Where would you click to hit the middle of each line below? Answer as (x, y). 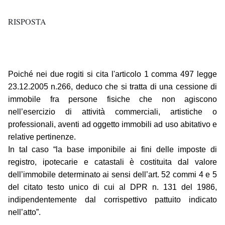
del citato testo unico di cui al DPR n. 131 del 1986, (113, 187)
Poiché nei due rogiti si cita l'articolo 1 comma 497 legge (113, 74)
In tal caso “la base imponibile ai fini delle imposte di (113, 150)
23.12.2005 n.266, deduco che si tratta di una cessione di (113, 87)
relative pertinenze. (42, 137)
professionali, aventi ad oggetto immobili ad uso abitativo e (113, 125)
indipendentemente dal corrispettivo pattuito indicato (113, 200)
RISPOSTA (27, 22)
